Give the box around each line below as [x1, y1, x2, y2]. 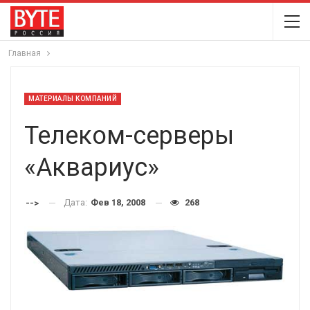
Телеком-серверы [24, 121, 234, 150]
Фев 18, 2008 [91, 197, 145, 208]
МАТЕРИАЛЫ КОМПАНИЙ [28, 95, 117, 102]
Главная [8, 48, 41, 58]
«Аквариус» [24, 153, 159, 182]
